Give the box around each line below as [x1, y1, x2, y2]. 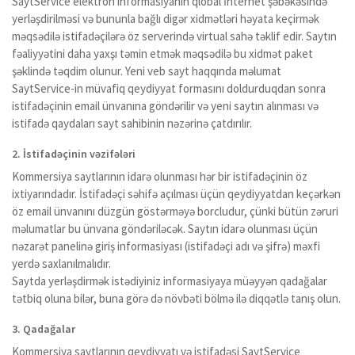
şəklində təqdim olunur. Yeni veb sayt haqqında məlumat [12, 63, 281, 78]
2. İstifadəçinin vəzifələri [12, 147, 136, 161]
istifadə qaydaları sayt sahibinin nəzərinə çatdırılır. [12, 116, 252, 131]
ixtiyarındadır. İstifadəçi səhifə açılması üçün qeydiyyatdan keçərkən [12, 186, 341, 201]
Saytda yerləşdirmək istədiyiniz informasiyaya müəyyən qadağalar [12, 273, 327, 288]
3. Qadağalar [12, 322, 75, 336]
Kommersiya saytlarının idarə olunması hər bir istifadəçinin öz [12, 169, 307, 184]
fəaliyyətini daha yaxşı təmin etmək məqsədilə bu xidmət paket [12, 46, 313, 61]
